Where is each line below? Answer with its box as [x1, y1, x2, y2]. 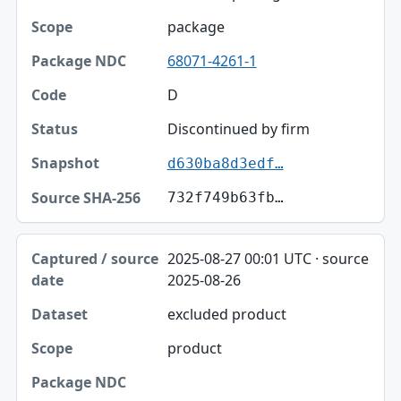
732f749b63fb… [166, 189, 284, 207]
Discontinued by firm [166, 119, 310, 140]
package [166, 17, 225, 38]
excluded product [166, 304, 286, 325]
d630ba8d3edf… [166, 155, 284, 173]
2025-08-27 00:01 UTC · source [166, 249, 369, 269]
